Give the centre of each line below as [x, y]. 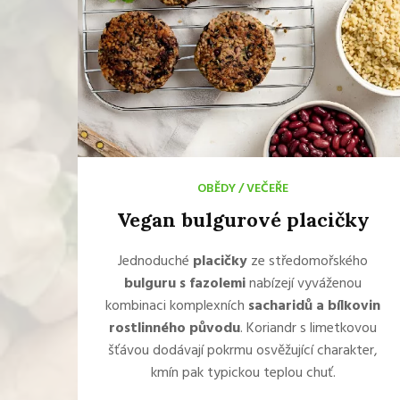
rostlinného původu [175, 329]
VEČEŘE [267, 189]
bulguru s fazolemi [185, 284]
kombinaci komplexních [177, 306]
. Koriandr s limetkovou [308, 329]
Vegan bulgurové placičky [243, 220]
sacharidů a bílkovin [314, 306]
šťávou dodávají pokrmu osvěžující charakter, [243, 351]
